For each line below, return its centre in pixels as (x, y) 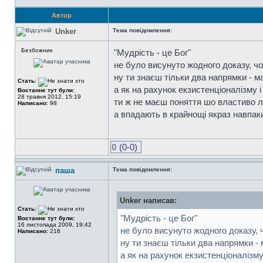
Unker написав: (148, 200)
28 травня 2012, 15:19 (49, 97)
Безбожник (37, 50)
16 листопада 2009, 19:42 (55, 225)
